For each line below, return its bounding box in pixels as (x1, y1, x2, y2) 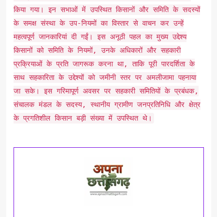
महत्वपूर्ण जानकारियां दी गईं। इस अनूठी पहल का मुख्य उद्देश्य (13, 32, 186, 41)
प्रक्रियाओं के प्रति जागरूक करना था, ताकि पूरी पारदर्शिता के (13, 59, 195, 68)
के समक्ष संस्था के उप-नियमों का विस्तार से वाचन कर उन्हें (13, 18, 184, 28)
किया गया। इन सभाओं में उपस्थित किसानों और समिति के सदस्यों (13, 5, 200, 14)
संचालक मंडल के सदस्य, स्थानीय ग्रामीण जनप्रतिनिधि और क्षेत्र (13, 100, 201, 109)
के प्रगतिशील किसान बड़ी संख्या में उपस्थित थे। (13, 113, 152, 123)
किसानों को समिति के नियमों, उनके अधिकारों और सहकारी (13, 46, 181, 55)
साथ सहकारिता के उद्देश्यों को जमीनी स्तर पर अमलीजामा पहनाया (13, 73, 196, 82)
